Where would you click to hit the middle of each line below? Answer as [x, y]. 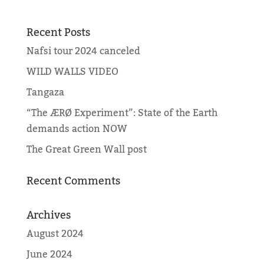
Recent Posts [58, 33]
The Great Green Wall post [86, 150]
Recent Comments [73, 181]
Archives [48, 215]
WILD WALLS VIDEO [72, 72]
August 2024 [55, 234]
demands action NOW [77, 129]
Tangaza [45, 93]
